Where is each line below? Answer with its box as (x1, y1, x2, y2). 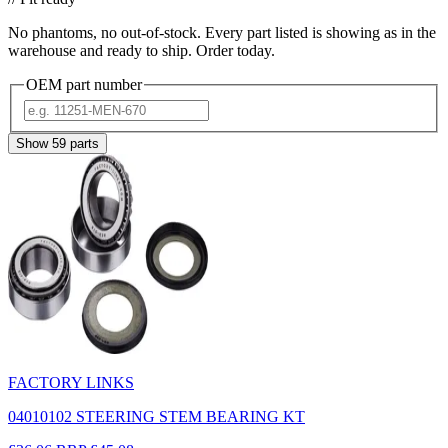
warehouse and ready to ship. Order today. (8, 42, 275, 59)
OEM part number (26, 76, 142, 93)
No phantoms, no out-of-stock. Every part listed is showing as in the (8, 24, 436, 41)
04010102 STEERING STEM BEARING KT (8, 407, 305, 425)
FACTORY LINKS (8, 373, 134, 391)
